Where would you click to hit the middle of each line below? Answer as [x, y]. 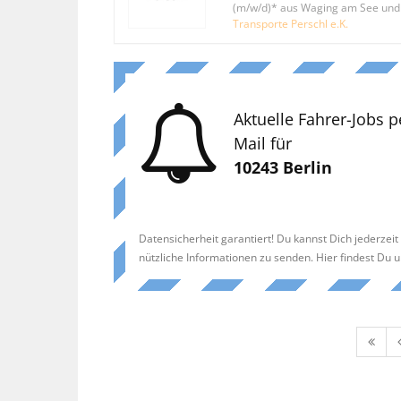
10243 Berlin [283, 167]
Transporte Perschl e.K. [290, 23]
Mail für [263, 143]
